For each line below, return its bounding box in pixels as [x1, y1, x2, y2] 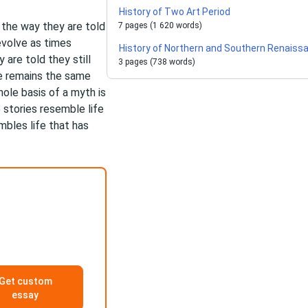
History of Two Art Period [119, 6, 231, 17]
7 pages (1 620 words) [118, 21, 203, 30]
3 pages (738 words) [118, 57, 196, 67]
